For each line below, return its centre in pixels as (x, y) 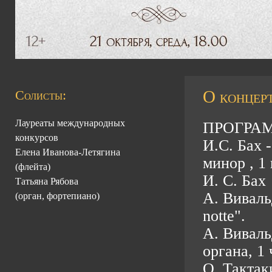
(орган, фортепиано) (57, 196)
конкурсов (36, 138)
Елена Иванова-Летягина (67, 152)
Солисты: (40, 95)
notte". (224, 216)
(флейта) (32, 167)
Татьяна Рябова (46, 181)
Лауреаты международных (70, 123)
